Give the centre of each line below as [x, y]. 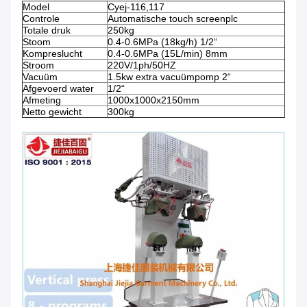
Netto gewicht [52, 112]
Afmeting [42, 100]
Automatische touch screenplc [173, 19]
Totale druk [47, 30]
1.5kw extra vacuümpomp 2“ [169, 77]
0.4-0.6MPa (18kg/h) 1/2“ [162, 42]
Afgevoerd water [58, 89]
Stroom [38, 65]
